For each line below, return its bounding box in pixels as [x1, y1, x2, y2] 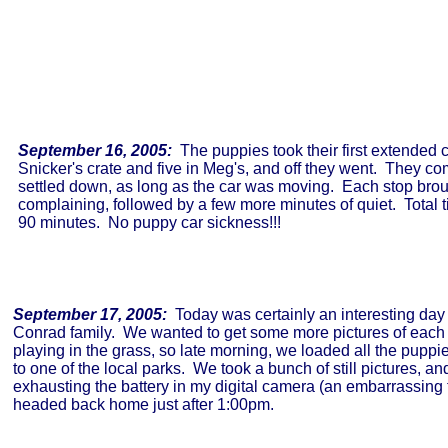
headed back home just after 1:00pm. [13, 396, 278, 413]
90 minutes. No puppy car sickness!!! [18, 214, 281, 231]
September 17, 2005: [13, 306, 175, 323]
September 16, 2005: [18, 142, 172, 159]
